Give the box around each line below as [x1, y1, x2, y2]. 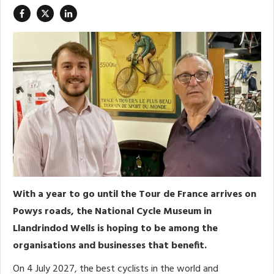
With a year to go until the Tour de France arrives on [13, 186, 256, 202]
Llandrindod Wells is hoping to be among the [13, 220, 218, 237]
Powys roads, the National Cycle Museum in [13, 203, 212, 220]
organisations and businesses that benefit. [13, 237, 207, 254]
